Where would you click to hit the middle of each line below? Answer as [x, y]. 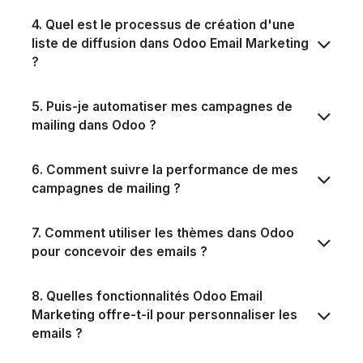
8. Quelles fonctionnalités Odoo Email [147, 297]
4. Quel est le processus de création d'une [163, 25]
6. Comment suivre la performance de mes [165, 170]
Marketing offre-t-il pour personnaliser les [164, 315]
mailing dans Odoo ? [94, 126]
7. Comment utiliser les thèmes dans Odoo [163, 233]
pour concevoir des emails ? [120, 252]
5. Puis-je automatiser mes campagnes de [162, 107]
